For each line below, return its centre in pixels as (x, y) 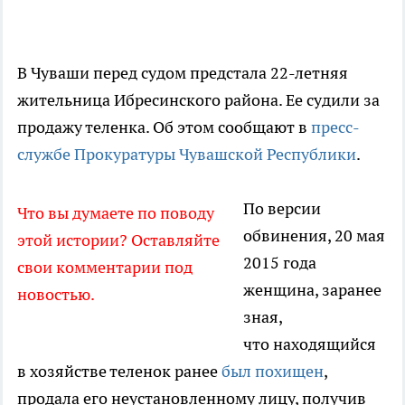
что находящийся (310, 344)
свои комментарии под (105, 268)
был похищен (273, 372)
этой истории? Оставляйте (118, 240)
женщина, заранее (312, 290)
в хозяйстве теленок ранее (119, 372)
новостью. (56, 295)
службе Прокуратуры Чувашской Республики (187, 155)
